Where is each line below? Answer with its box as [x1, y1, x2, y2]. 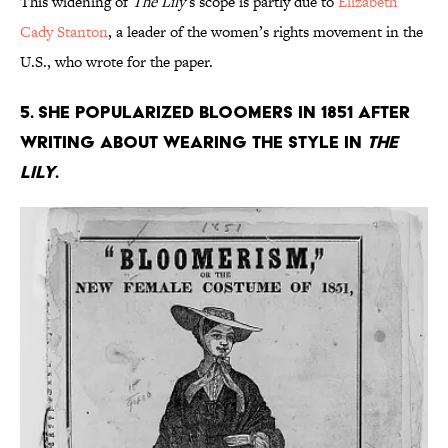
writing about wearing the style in [20, 131, 367, 153]
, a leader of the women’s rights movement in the [108, 21, 423, 43]
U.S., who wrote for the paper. [20, 51, 213, 73]
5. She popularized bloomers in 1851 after [20, 101, 410, 123]
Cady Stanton [20, 21, 108, 43]
